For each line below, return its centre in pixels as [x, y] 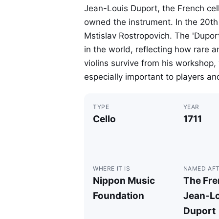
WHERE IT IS [112, 168]
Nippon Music [124, 181]
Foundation [119, 196]
